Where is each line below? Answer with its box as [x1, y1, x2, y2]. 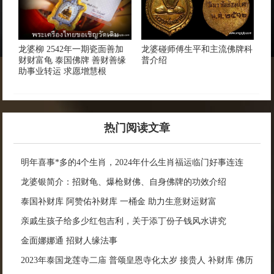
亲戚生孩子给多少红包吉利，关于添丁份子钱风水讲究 [21, 216, 227, 226]
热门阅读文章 [103, 121, 170, 134]
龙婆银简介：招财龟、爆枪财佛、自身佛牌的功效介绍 [21, 177, 227, 187]
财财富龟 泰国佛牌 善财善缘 [18, 55, 127, 65]
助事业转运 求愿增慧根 [18, 66, 107, 76]
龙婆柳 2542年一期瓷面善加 [18, 44, 124, 54]
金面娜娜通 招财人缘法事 [21, 235, 118, 245]
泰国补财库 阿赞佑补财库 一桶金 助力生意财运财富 [21, 196, 217, 206]
